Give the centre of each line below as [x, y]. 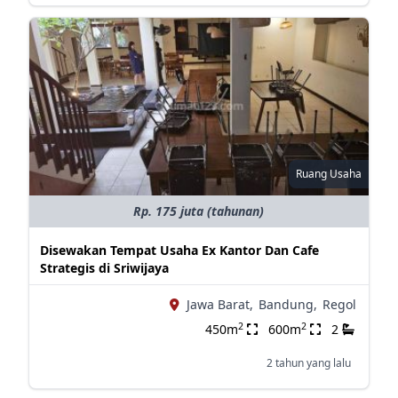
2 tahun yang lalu [308, 363]
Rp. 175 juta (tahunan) [199, 211]
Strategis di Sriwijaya [104, 268]
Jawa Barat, [219, 304]
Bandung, [287, 304]
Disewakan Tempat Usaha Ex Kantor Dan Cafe [179, 250]
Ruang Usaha [328, 174]
